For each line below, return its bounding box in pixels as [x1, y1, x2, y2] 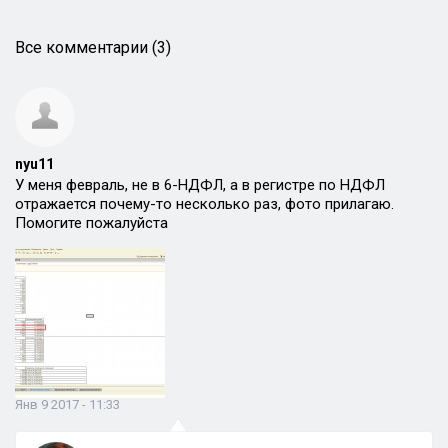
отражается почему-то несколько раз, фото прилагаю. [15, 195, 394, 213]
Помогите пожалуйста [15, 214, 168, 232]
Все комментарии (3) [15, 38, 171, 57]
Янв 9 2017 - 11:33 [15, 397, 120, 412]
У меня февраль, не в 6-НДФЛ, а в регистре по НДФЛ [15, 176, 385, 194]
